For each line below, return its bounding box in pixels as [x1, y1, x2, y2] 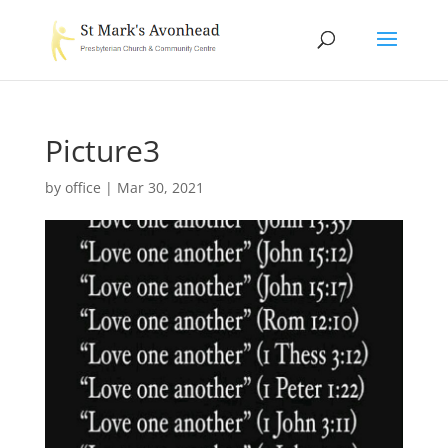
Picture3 [44, 130, 160, 171]
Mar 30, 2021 [116, 178, 204, 197]
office [64, 178, 101, 197]
